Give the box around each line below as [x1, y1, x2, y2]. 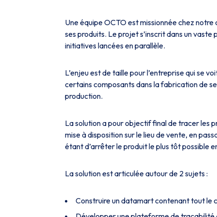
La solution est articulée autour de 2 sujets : [65, 169, 208, 178]
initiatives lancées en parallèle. [65, 41, 165, 50]
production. [65, 91, 103, 101]
